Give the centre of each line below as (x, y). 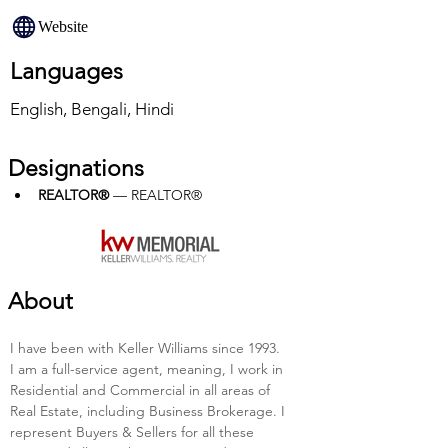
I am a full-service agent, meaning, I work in (148, 369)
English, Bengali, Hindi (92, 109)
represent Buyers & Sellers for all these (134, 432)
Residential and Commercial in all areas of (142, 390)
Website (63, 26)
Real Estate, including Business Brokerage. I (149, 411)
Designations (76, 168)
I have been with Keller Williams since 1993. (147, 348)
